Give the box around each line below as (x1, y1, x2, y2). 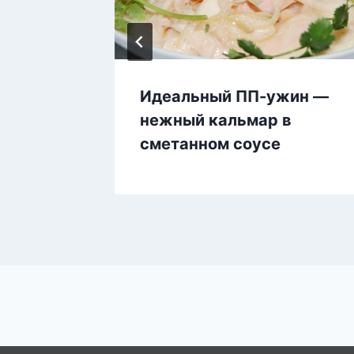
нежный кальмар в (140, 111, 292, 130)
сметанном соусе (140, 134, 281, 154)
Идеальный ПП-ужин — (140, 87, 329, 107)
